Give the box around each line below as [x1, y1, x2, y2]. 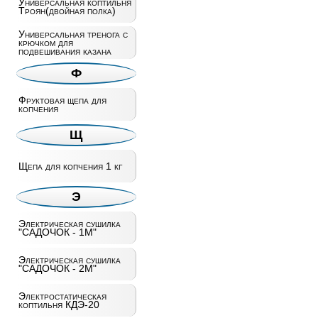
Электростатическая [18, 290, 106, 302]
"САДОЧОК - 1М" [18, 226, 97, 238]
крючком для [18, 37, 73, 48]
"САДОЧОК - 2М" [18, 263, 97, 274]
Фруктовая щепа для [18, 94, 106, 106]
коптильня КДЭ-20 [18, 299, 99, 310]
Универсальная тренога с [18, 28, 128, 40]
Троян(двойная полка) [18, 5, 116, 16]
